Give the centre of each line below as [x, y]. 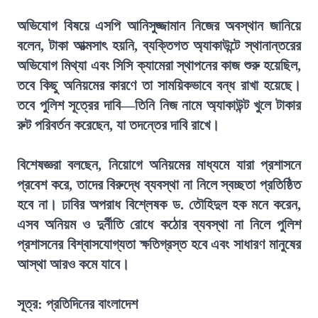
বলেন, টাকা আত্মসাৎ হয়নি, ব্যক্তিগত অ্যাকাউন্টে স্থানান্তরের [159, 45]
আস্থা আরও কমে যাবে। [73, 264]
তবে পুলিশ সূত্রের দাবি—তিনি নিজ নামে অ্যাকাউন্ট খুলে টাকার [159, 105]
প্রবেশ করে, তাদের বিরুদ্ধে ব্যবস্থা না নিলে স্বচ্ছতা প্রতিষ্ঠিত [159, 185]
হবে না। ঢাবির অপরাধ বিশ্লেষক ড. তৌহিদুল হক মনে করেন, [159, 204]
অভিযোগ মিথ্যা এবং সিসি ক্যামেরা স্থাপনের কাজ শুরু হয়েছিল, [159, 65]
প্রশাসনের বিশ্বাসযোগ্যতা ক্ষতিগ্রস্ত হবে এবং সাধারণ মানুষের [159, 244]
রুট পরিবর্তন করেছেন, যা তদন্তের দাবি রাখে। [118, 125]
